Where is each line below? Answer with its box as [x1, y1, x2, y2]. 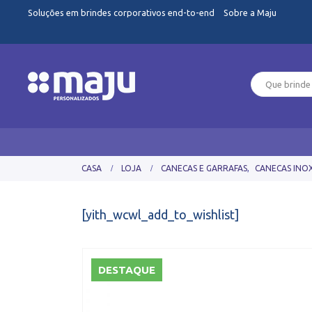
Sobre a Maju [224, 8, 276, 17]
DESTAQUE [98, 263, 156, 276]
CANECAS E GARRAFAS [161, 164, 247, 173]
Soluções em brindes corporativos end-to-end [28, 8, 217, 17]
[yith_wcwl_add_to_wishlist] [81, 208, 239, 222]
